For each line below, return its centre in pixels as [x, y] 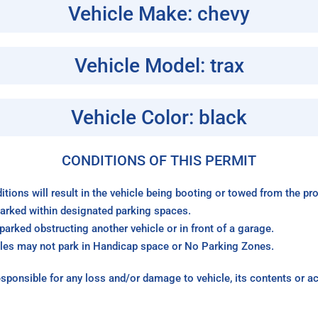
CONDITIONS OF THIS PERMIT [159, 161]
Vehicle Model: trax [159, 66]
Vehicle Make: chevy [159, 14]
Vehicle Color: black [159, 118]
